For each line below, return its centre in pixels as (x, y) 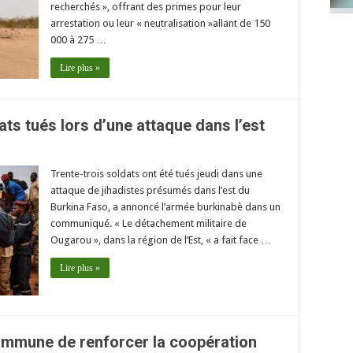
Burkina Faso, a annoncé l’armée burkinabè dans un (165, 206)
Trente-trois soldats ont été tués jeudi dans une (156, 173)
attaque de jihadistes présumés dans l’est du (150, 190)
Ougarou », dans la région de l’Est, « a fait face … (161, 240)
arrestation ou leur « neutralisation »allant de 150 (160, 23)
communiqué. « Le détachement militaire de (149, 223)
